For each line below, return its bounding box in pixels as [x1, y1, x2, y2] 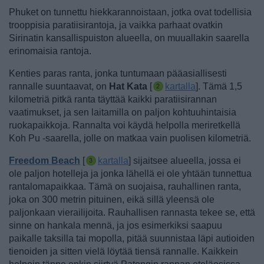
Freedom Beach [9, 156, 80, 166]
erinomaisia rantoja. [9, 46, 91, 57]
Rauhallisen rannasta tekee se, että [105, 207, 255, 218]
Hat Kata [109, 81, 147, 92]
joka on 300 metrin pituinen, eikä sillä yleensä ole [9, 194, 214, 205]
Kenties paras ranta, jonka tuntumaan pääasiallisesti [9, 68, 227, 79]
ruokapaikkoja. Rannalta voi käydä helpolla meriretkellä [9, 120, 240, 131]
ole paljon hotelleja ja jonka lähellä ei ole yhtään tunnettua [9, 169, 252, 179]
